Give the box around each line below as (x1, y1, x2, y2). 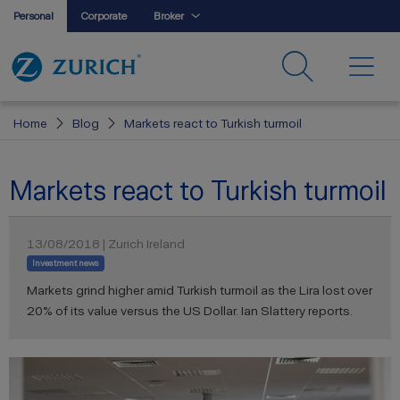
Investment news (32, 258, 99, 268)
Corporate (80, 10, 127, 21)
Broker (154, 10, 184, 21)
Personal (13, 10, 54, 21)
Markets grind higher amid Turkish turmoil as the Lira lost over (27, 283, 372, 297)
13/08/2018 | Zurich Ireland (27, 237, 185, 251)
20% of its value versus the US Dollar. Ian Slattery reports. (27, 304, 355, 318)
